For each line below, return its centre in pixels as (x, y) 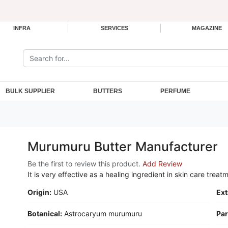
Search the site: (48, 54)
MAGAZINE (207, 28)
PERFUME (175, 91)
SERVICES (114, 28)
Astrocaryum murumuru (103, 213)
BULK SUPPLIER (31, 91)
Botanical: (45, 213)
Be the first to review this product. (85, 164)
